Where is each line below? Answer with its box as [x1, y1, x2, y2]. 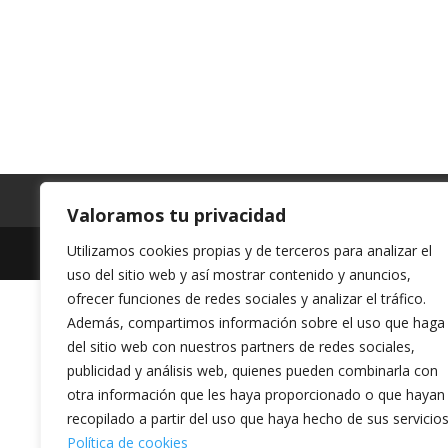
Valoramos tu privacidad [67, 203, 286, 227]
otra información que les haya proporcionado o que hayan [67, 385, 445, 404]
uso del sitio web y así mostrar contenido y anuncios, [67, 265, 411, 284]
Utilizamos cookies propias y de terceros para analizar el [67, 241, 432, 260]
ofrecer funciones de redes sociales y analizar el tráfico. [67, 289, 426, 308]
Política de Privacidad [291, 191, 441, 210]
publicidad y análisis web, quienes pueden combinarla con [67, 361, 438, 380]
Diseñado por [134, 244, 227, 263]
